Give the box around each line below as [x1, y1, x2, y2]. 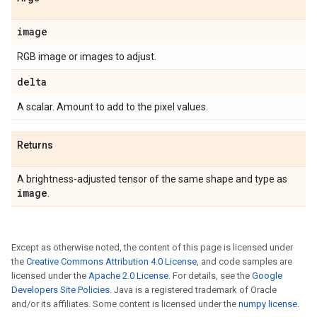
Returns [17, 139, 53, 151]
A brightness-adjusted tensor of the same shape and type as [17, 173, 287, 185]
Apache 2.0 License [88, 270, 168, 281]
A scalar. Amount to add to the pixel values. [17, 101, 208, 113]
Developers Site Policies [11, 284, 110, 295]
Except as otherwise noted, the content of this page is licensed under [11, 242, 293, 253]
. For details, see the [168, 270, 252, 281]
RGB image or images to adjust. [17, 51, 156, 62]
